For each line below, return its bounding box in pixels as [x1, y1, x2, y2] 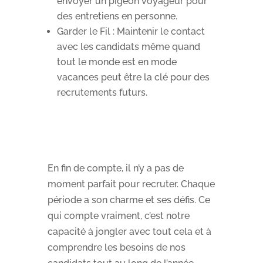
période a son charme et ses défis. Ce [47, 194, 210, 205]
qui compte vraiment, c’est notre [47, 210, 190, 221]
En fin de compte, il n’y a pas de [47, 162, 184, 174]
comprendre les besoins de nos [47, 241, 186, 253]
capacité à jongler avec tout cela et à [47, 225, 211, 237]
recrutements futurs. [56, 86, 147, 98]
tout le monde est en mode [56, 56, 177, 68]
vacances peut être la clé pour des [56, 71, 210, 83]
